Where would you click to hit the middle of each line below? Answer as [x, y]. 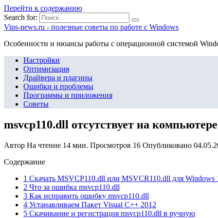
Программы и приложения [68, 95]
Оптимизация [46, 69]
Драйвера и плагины [58, 78]
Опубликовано [167, 145]
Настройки [42, 60]
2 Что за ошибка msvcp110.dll [72, 187]
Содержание [25, 162]
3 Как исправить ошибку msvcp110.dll [86, 196]
